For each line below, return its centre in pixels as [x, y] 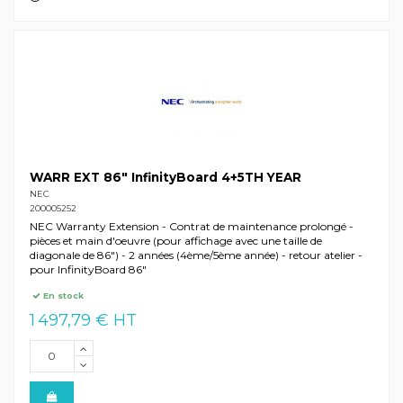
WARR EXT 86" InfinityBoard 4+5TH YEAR [165, 178]
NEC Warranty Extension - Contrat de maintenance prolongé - [191, 227]
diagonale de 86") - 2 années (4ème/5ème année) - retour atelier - [196, 255]
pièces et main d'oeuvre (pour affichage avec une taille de [175, 241]
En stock [63, 295]
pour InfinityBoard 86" [88, 270]
